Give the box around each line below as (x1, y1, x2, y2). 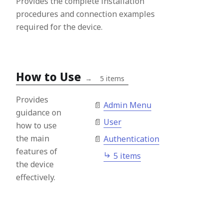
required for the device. (16, 21, 103, 32)
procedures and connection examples (16, 8, 155, 19)
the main (16, 132, 49, 144)
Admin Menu (104, 99, 151, 111)
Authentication (104, 133, 159, 144)
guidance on (16, 107, 61, 118)
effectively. (16, 171, 55, 183)
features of (16, 145, 57, 157)
